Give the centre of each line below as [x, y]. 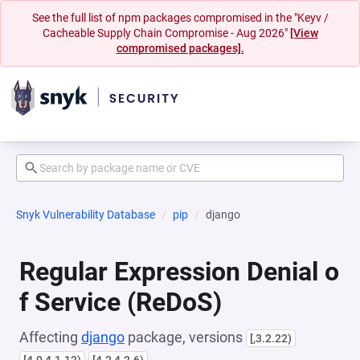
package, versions [185, 337]
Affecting [50, 337]
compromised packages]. [180, 48]
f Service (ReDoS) [121, 302]
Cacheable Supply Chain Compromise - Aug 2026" [166, 33]
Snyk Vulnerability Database [86, 215]
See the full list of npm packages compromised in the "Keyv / [180, 18]
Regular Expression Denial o [179, 272]
